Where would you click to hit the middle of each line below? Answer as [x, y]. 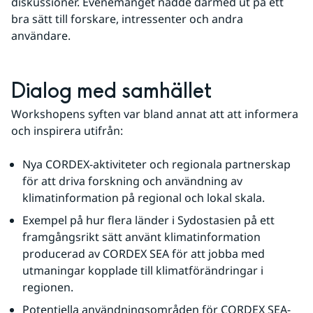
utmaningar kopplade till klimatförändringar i [143, 271]
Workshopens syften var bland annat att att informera [155, 114]
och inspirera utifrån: [67, 131]
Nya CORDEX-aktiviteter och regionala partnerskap [156, 165]
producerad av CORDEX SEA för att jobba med [144, 254]
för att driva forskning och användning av [132, 181]
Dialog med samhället [111, 92]
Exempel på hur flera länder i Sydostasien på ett [148, 220]
